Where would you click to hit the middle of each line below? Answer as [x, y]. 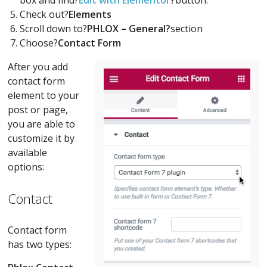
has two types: [40, 244]
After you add [38, 66]
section [187, 28]
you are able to [42, 124]
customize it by [41, 138]
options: [26, 167]
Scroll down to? [54, 28]
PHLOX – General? [129, 28]
